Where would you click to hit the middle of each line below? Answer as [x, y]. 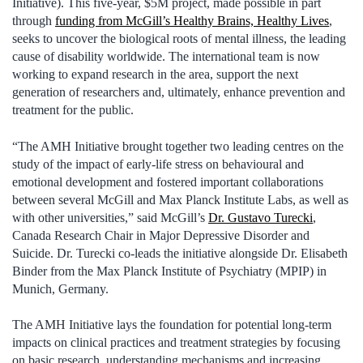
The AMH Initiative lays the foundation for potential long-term [172, 325]
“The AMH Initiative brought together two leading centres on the [178, 146]
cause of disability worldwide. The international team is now [166, 57]
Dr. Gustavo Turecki [261, 217]
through [34, 21]
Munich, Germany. [60, 288]
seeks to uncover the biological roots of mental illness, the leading [179, 39]
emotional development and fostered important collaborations [168, 181]
